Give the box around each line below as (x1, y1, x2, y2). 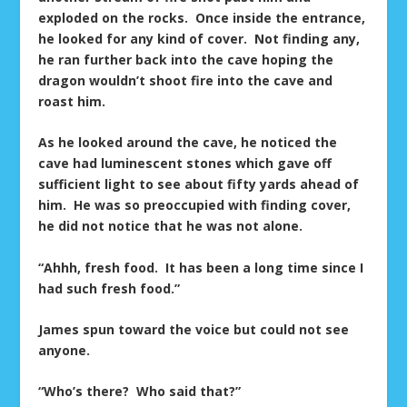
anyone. (38, 341, 91, 359)
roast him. (38, 92, 106, 110)
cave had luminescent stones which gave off (38, 154, 333, 173)
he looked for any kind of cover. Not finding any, (38, 29, 361, 47)
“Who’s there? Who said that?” (38, 382, 242, 401)
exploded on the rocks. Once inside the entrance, (38, 8, 366, 26)
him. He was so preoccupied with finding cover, (38, 196, 352, 214)
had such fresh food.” (38, 279, 181, 297)
